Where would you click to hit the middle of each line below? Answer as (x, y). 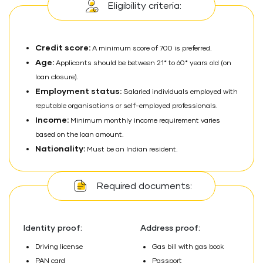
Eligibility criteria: (144, 6)
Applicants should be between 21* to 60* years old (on (143, 63)
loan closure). (57, 77)
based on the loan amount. (80, 135)
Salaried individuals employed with (180, 92)
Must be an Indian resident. (131, 150)
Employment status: (78, 92)
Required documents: (144, 186)
